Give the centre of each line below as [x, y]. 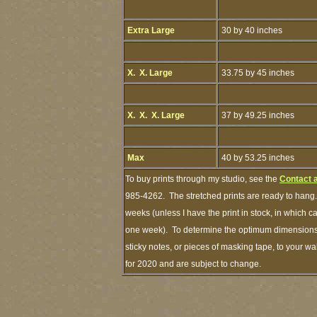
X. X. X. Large [155, 115]
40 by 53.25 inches [257, 158]
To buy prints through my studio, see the [202, 179]
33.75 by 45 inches [257, 73]
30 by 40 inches [251, 30]
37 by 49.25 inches [257, 115]
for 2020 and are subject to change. [195, 264]
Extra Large [150, 30]
